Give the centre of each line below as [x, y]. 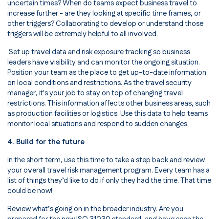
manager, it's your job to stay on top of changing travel [95, 93]
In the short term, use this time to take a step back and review [106, 160]
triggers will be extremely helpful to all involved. [83, 34]
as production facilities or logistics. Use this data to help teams [108, 114]
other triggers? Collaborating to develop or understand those [105, 24]
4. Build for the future [46, 142]
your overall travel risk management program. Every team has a [109, 171]
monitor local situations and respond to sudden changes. [98, 124]
